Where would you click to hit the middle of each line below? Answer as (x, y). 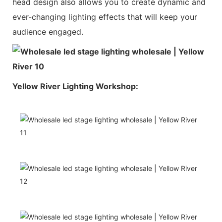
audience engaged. (48, 31)
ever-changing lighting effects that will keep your (105, 17)
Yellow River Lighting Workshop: (75, 86)
